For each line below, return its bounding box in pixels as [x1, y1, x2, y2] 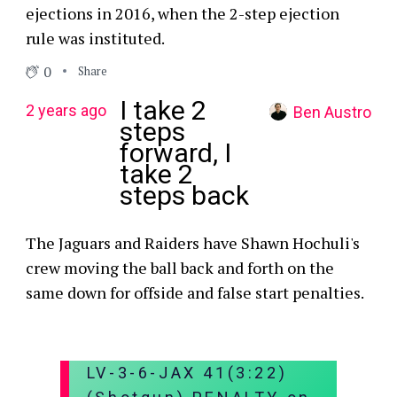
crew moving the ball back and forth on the [25, 256, 334, 278]
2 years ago [25, 100, 106, 120]
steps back [119, 179, 249, 211]
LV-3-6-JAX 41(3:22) [86, 362, 288, 382]
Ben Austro [293, 102, 372, 121]
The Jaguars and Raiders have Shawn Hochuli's [25, 231, 360, 253]
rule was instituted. [25, 27, 165, 49]
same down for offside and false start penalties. [25, 281, 364, 303]
